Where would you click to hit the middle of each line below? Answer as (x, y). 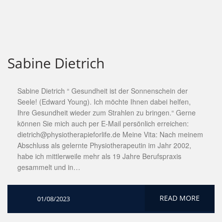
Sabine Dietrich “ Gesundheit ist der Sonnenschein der (103, 91)
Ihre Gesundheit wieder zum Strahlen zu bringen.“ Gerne (107, 112)
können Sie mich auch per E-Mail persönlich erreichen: (103, 123)
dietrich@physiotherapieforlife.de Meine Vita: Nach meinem (110, 134)
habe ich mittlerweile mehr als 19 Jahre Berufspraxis (99, 156)
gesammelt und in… (49, 167)
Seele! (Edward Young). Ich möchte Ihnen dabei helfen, (104, 102)
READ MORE (180, 198)
